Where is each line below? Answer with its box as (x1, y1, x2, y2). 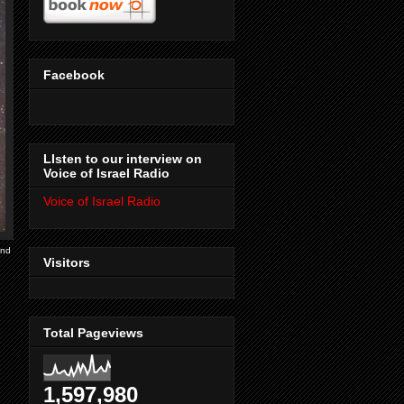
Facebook (43, 67, 105, 82)
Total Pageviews (43, 325, 143, 340)
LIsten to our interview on (43, 151, 202, 167)
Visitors (43, 255, 90, 271)
